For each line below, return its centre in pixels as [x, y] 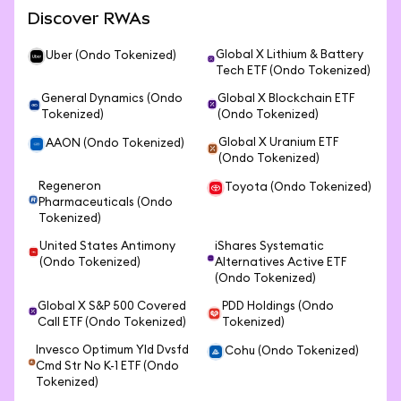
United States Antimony [107, 247]
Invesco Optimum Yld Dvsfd [112, 350]
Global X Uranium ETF [279, 143]
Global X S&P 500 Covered [111, 307]
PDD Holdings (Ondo [277, 307]
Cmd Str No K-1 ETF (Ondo [107, 367]
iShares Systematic [269, 247]
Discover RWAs [89, 18]
